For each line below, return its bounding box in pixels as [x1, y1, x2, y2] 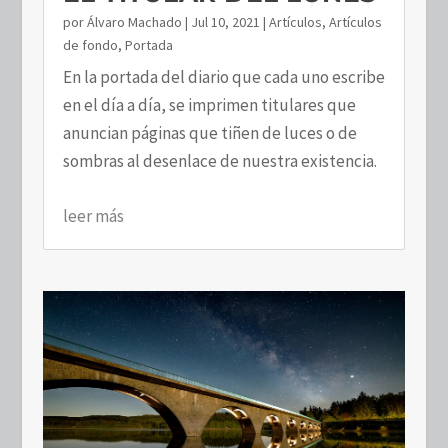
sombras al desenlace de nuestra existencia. [62, 150, 377, 173]
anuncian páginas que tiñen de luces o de [62, 122, 357, 145]
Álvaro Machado [86, 13, 182, 32]
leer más [62, 205, 124, 228]
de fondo [62, 36, 118, 55]
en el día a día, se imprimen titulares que [62, 94, 356, 117]
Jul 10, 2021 [190, 13, 260, 32]
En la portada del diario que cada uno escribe [62, 66, 385, 89]
